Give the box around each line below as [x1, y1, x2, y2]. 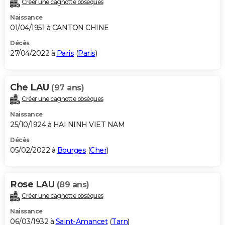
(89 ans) [56, 180, 89, 190]
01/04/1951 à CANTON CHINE [10, 23, 109, 33]
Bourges [57, 146, 86, 155]
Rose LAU [10, 179, 57, 190]
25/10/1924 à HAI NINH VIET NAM [10, 120, 125, 130]
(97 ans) [51, 83, 84, 93]
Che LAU [10, 82, 51, 93]
